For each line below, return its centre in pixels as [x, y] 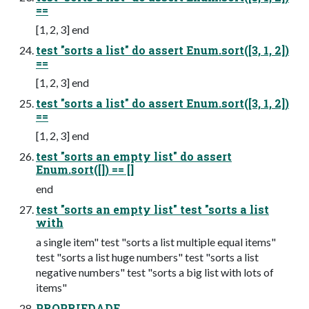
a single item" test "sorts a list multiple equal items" [156, 242]
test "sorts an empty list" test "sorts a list [152, 210]
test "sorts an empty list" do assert [134, 157]
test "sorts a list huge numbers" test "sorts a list [147, 257]
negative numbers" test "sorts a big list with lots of [155, 272]
